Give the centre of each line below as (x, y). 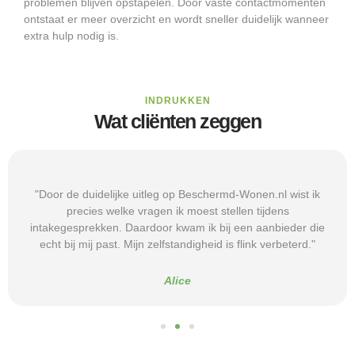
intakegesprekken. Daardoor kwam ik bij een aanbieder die (177, 227)
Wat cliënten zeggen (177, 121)
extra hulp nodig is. (71, 35)
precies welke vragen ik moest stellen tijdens (177, 210)
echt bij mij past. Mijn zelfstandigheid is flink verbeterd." (177, 244)
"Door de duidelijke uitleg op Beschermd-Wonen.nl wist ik (177, 194)
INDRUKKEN (177, 100)
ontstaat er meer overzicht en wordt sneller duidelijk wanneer (176, 19)
